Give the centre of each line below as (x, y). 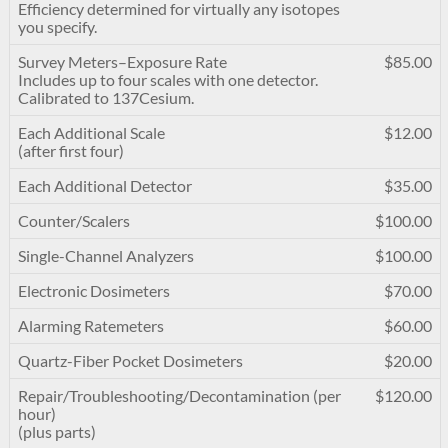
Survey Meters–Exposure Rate (122, 61)
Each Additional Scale (91, 132)
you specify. (57, 26)
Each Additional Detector (104, 185)
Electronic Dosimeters (93, 290)
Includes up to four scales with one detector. (167, 79)
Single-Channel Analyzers (105, 255)
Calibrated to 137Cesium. (105, 97)
